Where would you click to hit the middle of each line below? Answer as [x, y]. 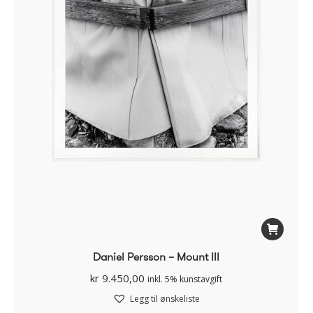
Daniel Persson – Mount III [156, 257]
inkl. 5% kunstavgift [185, 279]
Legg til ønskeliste [165, 299]
